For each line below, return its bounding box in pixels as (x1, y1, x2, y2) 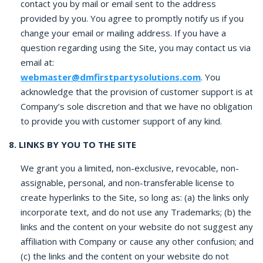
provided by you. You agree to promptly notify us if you (21, 12, 244, 24)
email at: (21, 56, 54, 68)
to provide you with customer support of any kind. (21, 115, 222, 127)
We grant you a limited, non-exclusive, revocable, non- (21, 162, 239, 174)
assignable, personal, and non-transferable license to (21, 177, 234, 188)
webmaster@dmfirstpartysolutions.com (21, 71, 201, 83)
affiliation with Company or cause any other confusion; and (21, 235, 254, 247)
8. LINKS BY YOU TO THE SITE (9, 139, 136, 150)
